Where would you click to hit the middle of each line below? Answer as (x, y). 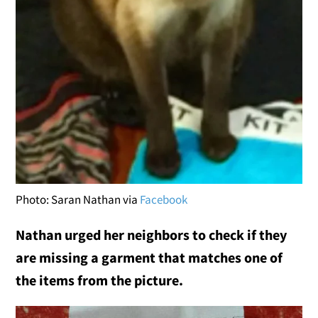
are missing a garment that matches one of (149, 257)
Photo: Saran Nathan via (78, 199)
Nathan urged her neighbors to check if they (152, 234)
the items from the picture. (100, 280)
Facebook (164, 199)
